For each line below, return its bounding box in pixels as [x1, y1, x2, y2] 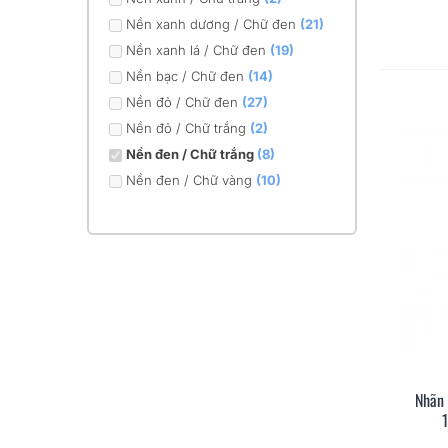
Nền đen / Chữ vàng [126, 172, 256, 188]
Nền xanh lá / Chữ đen [126, 42, 270, 58]
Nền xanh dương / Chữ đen [126, 16, 300, 32]
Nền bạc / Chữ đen [126, 68, 248, 84]
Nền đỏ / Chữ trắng [126, 120, 250, 136]
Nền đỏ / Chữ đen [126, 94, 242, 110]
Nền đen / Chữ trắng [126, 146, 257, 162]
